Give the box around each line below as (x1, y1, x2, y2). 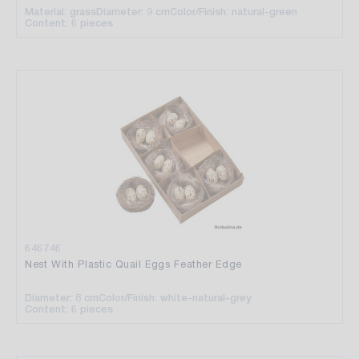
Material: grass (25, 5, 96, 18)
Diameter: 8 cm (25, 291, 99, 304)
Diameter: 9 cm (96, 5, 170, 18)
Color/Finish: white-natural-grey (99, 291, 252, 304)
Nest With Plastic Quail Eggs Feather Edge (25, 257, 242, 270)
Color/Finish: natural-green (170, 5, 297, 18)
